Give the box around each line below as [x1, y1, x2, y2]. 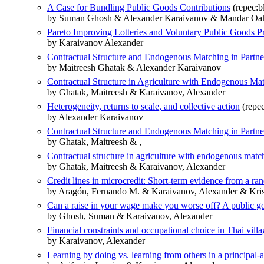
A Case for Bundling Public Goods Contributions [47, 2, 230, 13]
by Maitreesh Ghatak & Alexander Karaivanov [47, 62, 221, 73]
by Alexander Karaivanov [47, 112, 143, 123]
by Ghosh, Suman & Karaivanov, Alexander [47, 211, 212, 222]
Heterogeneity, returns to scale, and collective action [47, 101, 240, 112]
